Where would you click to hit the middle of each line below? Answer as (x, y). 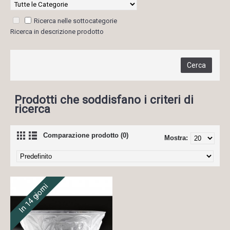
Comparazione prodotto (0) (86, 135)
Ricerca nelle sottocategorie (75, 21)
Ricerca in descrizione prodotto (57, 32)
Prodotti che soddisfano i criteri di (104, 100)
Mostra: (176, 138)
